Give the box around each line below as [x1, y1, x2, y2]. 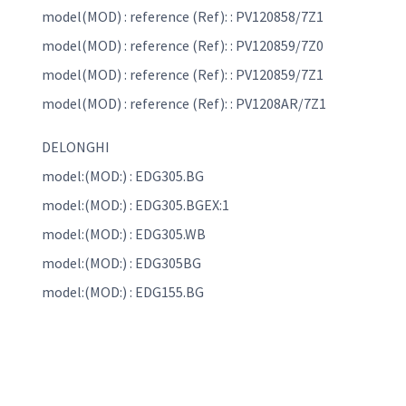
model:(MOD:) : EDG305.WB [42, 225, 206, 244]
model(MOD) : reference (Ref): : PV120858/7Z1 [42, 7, 324, 26]
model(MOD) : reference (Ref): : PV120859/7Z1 [42, 65, 324, 84]
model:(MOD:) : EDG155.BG [42, 283, 204, 302]
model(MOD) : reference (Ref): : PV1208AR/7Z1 [42, 94, 326, 113]
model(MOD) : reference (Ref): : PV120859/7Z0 [42, 36, 324, 55]
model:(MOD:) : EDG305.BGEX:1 [42, 196, 229, 215]
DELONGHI [42, 138, 110, 157]
